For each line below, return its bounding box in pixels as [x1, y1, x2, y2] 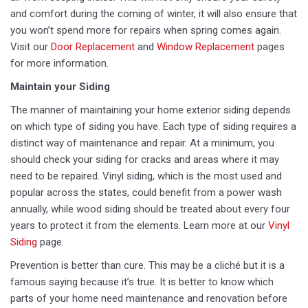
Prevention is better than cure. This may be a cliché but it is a [10, 259, 285, 272]
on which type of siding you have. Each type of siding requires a [10, 120, 296, 133]
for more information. [10, 57, 109, 69]
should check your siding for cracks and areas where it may [10, 153, 279, 166]
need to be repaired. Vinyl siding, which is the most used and [10, 170, 282, 182]
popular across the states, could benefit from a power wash [10, 186, 282, 199]
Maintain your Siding [10, 80, 110, 93]
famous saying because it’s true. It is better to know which [10, 276, 274, 288]
